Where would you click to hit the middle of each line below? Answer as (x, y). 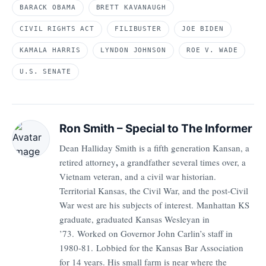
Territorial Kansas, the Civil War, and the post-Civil (154, 190)
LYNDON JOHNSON (133, 50)
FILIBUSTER (138, 29)
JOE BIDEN (202, 29)
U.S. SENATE (45, 72)
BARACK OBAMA (48, 8)
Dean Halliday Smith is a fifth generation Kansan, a (154, 148)
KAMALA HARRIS (50, 50)
